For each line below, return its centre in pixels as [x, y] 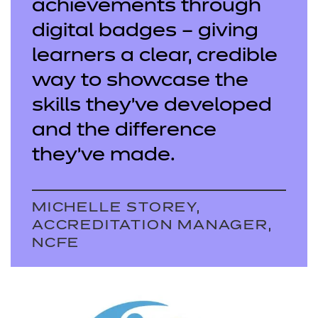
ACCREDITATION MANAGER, [152, 226]
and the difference [124, 131]
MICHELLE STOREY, [116, 208]
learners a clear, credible [155, 56]
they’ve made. [104, 156]
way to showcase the [140, 81]
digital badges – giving [145, 32]
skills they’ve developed [152, 106]
